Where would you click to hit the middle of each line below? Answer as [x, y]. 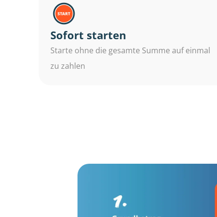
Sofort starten [88, 35]
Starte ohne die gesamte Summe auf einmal [130, 50]
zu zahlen [68, 66]
